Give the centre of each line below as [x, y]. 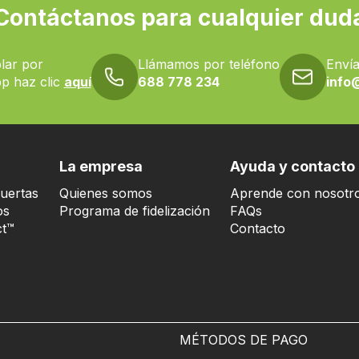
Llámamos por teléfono [208, 64]
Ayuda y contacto [292, 166]
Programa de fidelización [135, 211]
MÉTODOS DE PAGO [244, 340]
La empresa [101, 166]
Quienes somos [106, 193]
